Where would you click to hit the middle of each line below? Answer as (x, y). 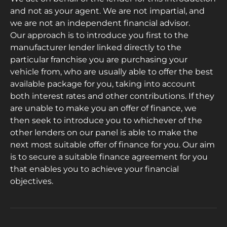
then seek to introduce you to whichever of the (106, 121)
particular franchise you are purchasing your (99, 60)
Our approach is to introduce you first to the (99, 35)
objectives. (32, 181)
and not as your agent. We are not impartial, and (107, 11)
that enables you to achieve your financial (94, 169)
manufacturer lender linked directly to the (96, 48)
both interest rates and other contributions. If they (112, 96)
